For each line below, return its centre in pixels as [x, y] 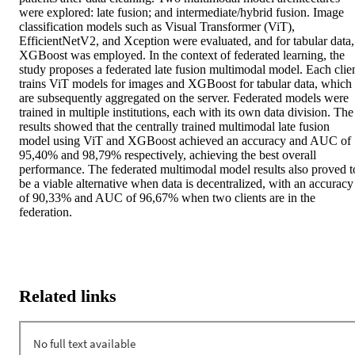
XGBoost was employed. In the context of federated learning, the [182, 55]
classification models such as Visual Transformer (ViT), [157, 27]
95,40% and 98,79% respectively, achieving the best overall [168, 155]
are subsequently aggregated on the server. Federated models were [184, 98]
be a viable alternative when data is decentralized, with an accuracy [186, 184]
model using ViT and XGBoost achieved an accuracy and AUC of [185, 141]
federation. [46, 212]
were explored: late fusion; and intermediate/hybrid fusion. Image [181, 13]
